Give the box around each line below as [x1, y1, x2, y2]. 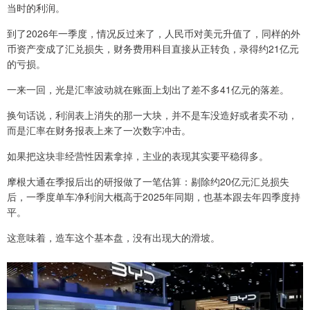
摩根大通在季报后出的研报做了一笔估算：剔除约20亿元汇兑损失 [7, 174, 289, 188]
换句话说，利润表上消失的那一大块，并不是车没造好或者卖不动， [7, 107, 298, 122]
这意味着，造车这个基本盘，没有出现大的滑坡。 [7, 230, 220, 244]
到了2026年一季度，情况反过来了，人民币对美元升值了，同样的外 [7, 26, 300, 40]
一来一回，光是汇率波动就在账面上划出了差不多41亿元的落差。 [7, 82, 289, 96]
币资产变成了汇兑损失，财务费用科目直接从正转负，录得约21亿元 [7, 41, 299, 55]
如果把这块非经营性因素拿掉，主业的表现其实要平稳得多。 [7, 148, 268, 163]
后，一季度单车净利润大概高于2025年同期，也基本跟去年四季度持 [7, 189, 300, 203]
